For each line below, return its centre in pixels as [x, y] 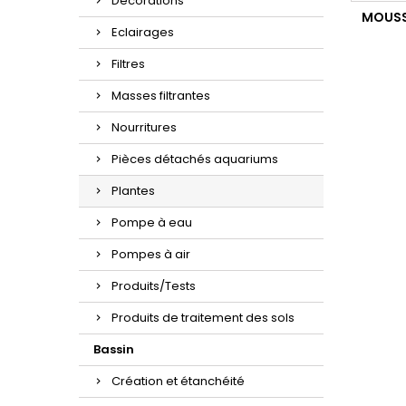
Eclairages [143, 33]
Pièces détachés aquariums [195, 159]
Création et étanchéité [178, 382]
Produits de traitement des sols [203, 318]
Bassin [114, 350]
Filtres [128, 64]
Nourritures [144, 128]
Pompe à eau [152, 223]
